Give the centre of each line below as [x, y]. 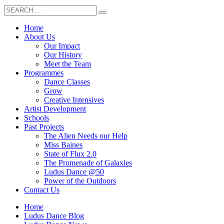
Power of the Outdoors [80, 181]
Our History [63, 55]
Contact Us [42, 190]
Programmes [44, 73]
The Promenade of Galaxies [88, 163]
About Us [39, 37]
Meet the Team [67, 64]
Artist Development [55, 109]
